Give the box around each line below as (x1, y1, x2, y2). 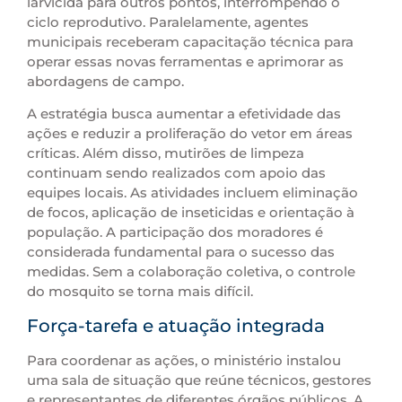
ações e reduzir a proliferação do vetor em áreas (27, 125, 353, 143)
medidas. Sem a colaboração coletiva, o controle (27, 263, 355, 281)
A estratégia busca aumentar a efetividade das (27, 105, 341, 123)
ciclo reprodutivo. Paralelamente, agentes (27, 13, 309, 31)
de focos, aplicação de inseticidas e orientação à (27, 204, 354, 222)
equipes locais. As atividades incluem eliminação (27, 184, 358, 202)
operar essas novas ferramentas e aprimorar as (27, 52, 344, 70)
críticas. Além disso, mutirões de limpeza (27, 144, 304, 162)
